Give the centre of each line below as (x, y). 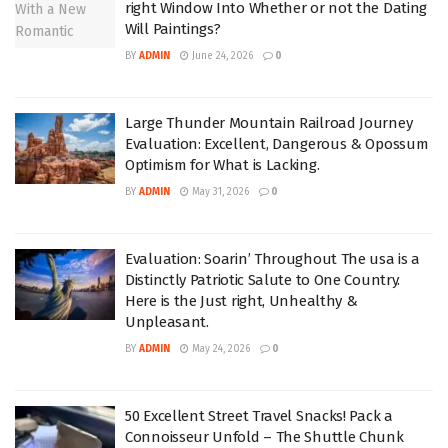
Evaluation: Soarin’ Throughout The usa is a (273, 258)
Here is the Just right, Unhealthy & (241, 300)
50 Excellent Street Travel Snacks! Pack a (259, 415)
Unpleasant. (167, 321)
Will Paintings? (173, 28)
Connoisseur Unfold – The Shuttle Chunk (264, 436)
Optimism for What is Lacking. (222, 164)
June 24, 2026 (221, 55)
